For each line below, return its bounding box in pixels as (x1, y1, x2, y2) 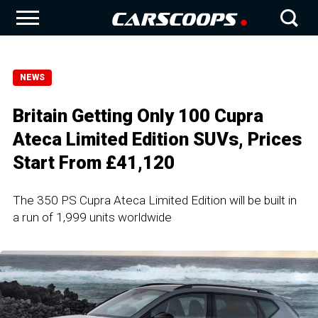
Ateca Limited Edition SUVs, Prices (13, 128, 302, 150)
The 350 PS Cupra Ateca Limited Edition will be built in (13, 193, 297, 207)
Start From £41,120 (13, 152, 175, 173)
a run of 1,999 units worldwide (13, 210, 172, 224)
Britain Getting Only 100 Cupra (13, 105, 263, 126)
